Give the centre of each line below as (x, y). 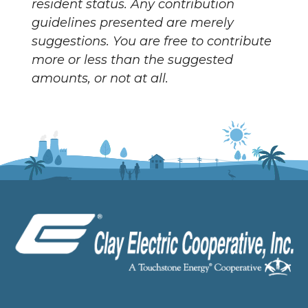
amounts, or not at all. (100, 78)
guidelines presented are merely (133, 22)
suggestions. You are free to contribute (152, 41)
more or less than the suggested (132, 59)
